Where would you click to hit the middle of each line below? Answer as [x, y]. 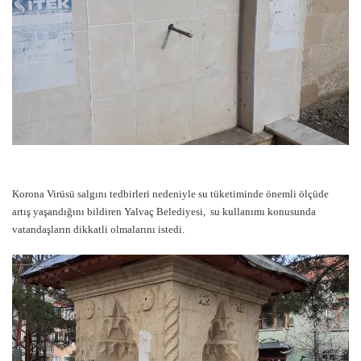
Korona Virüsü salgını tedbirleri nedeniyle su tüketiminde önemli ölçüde [170, 193]
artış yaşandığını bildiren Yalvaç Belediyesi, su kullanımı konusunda [164, 211]
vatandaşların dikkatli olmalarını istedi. [98, 229]
